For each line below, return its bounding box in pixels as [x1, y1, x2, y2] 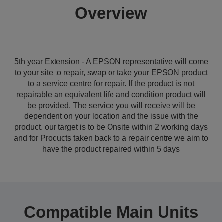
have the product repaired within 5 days [42, 145, 180, 153]
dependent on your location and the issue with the [24, 112, 198, 120]
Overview [75, 4, 147, 22]
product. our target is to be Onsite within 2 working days [14, 123, 208, 131]
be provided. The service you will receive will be [27, 101, 195, 110]
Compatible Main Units [24, 203, 198, 221]
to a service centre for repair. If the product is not [28, 79, 194, 88]
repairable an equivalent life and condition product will [16, 90, 206, 99]
